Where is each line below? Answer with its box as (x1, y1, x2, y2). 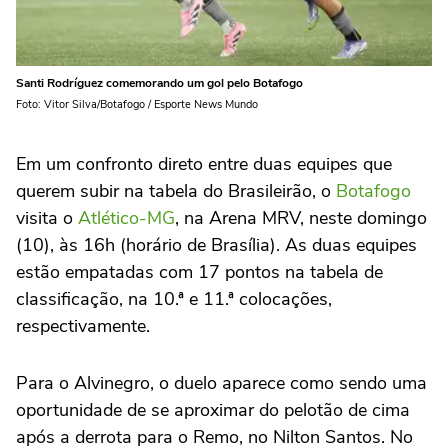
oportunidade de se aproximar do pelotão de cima (16, 397, 410, 422)
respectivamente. (16, 313, 150, 338)
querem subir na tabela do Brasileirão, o (16, 178, 336, 203)
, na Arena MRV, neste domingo (175, 205, 427, 230)
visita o (16, 205, 78, 230)
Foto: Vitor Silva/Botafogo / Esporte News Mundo (16, 96, 258, 112)
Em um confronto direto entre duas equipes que (16, 151, 392, 176)
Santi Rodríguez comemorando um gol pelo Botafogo (16, 74, 303, 91)
